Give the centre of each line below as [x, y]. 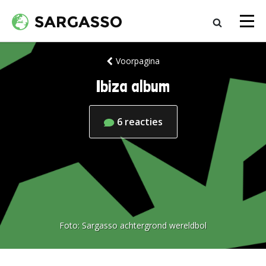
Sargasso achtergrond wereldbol [144, 225]
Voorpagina [137, 61]
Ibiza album [133, 86]
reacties [143, 122]
